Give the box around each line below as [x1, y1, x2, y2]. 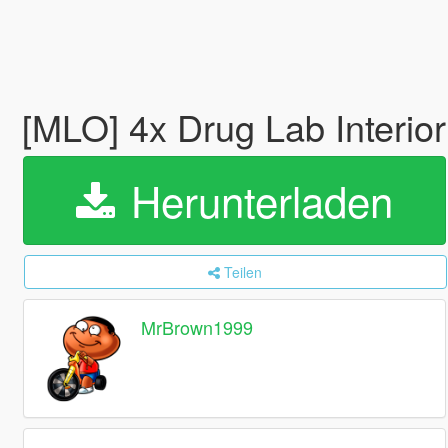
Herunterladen [118, 170, 393, 230]
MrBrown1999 [141, 314, 254, 341]
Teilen [224, 262, 263, 282]
